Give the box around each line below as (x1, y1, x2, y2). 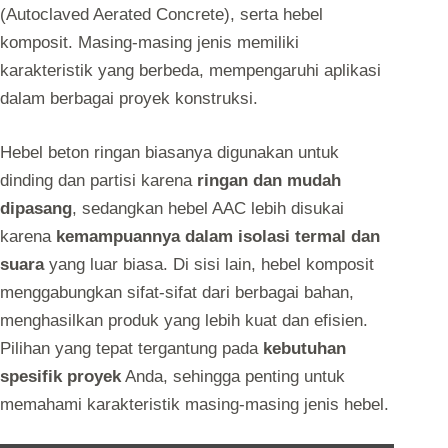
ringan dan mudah (197, 170, 341, 190)
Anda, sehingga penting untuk (121, 366, 345, 386)
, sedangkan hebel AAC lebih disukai (72, 198, 344, 218)
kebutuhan (263, 338, 346, 358)
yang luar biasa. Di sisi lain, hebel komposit (44, 254, 374, 274)
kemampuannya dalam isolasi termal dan (56, 226, 380, 246)
